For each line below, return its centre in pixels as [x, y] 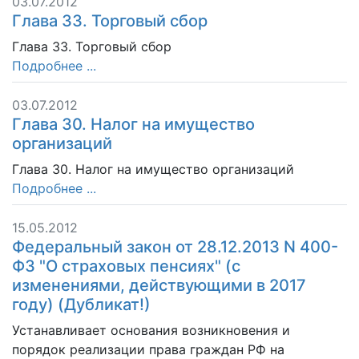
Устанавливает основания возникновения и [151, 330]
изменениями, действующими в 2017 [159, 285]
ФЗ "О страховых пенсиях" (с [126, 266]
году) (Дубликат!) [81, 305]
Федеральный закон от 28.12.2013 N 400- [175, 247]
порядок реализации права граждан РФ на [148, 349]
